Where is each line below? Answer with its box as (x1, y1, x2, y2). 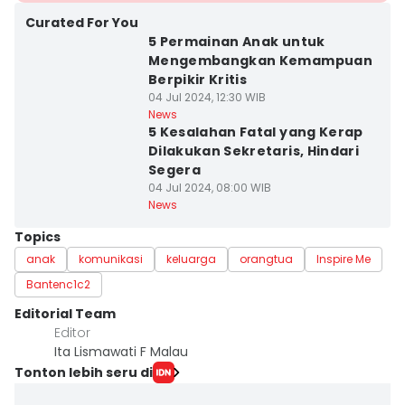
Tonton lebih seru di (14, 363, 153, 381)
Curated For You (25, 14, 138, 32)
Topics (14, 228, 61, 246)
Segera (147, 161, 201, 179)
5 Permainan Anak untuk (147, 33, 325, 51)
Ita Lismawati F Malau (54, 343, 188, 361)
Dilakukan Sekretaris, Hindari (147, 142, 360, 160)
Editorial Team (14, 305, 116, 323)
